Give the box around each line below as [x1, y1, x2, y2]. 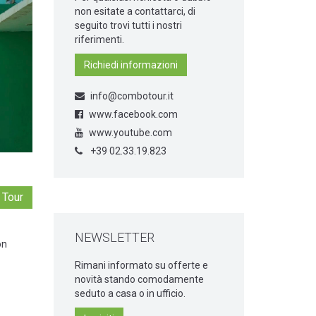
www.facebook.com [89, 109, 178, 120]
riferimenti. [75, 34, 124, 45]
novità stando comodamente [75, 274, 204, 285]
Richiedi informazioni [84, 59, 178, 71]
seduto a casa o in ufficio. [75, 288, 186, 299]
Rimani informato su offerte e [75, 260, 208, 271]
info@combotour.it [90, 90, 174, 102]
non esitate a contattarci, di [75, 6, 195, 17]
